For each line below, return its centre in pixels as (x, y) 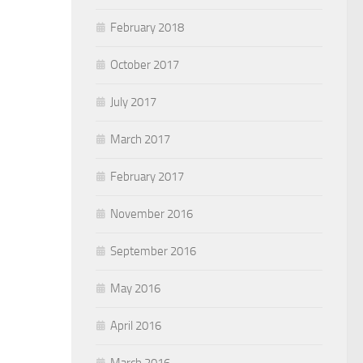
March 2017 (140, 139)
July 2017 (133, 102)
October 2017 (145, 64)
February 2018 (147, 27)
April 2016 (136, 325)
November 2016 (152, 214)
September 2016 (153, 251)
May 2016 (135, 288)
